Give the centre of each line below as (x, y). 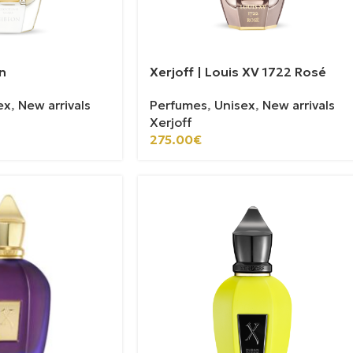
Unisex (234, 105)
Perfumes (178, 105)
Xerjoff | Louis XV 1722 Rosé (238, 72)
